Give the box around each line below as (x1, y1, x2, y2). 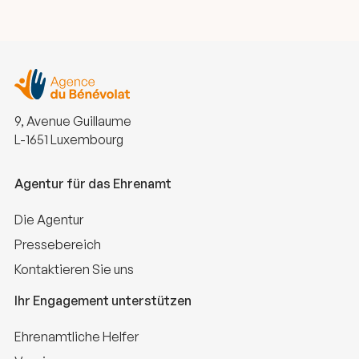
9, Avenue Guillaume (14, 113, 131, 130)
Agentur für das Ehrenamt (14, 175, 171, 192)
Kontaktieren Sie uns (14, 261, 134, 278)
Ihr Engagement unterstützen (14, 292, 192, 309)
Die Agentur (14, 212, 83, 228)
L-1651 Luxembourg (14, 131, 123, 148)
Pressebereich (14, 236, 101, 253)
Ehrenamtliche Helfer (14, 329, 139, 345)
